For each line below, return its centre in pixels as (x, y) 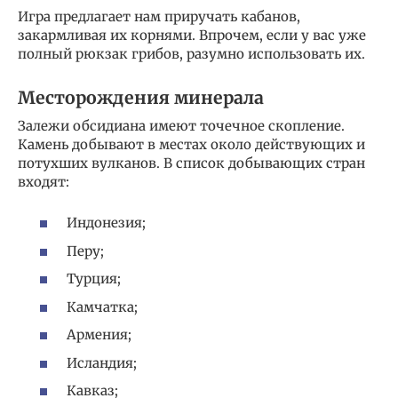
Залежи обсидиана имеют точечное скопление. (181, 125)
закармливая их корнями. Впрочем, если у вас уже (192, 35)
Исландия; (102, 362)
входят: (44, 181)
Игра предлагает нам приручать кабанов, (159, 16)
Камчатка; (102, 306)
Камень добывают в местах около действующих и (191, 144)
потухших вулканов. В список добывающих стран (191, 163)
